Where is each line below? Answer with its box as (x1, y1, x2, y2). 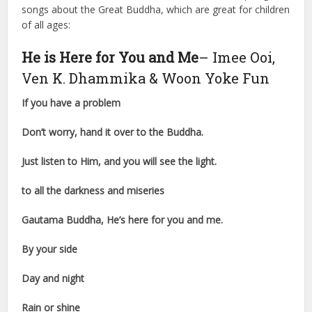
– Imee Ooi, (198, 48, 276, 67)
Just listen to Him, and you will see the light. (22, 155, 217, 169)
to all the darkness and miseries (22, 184, 165, 198)
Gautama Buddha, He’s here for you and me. (22, 213, 224, 227)
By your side (22, 242, 78, 256)
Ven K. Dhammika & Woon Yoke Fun (22, 69, 270, 88)
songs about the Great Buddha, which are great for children (22, 3, 290, 17)
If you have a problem (22, 96, 121, 110)
